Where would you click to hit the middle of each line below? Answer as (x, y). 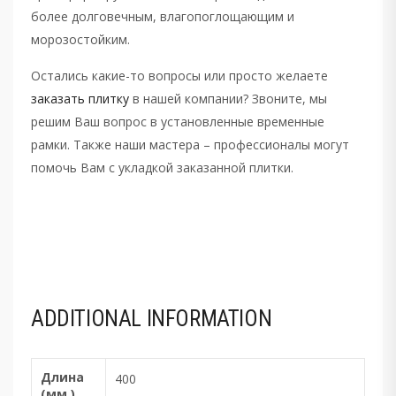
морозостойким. (80, 39)
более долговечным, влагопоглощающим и (163, 16)
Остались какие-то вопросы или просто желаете (179, 75)
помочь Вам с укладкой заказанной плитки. (162, 167)
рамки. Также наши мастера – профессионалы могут (190, 144)
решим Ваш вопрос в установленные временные (178, 121)
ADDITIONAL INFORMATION (152, 319)
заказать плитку (80, 98)
